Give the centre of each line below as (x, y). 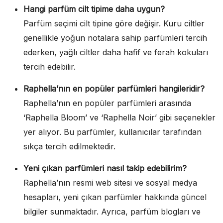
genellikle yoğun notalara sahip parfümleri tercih (115, 38)
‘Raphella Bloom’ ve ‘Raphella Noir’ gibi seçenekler (119, 118)
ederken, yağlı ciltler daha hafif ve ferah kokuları (116, 53)
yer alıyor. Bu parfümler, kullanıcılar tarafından (112, 132)
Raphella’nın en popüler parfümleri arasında (107, 103)
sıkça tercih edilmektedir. (69, 147)
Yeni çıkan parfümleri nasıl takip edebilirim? (105, 168)
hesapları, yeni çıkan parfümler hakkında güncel (115, 197)
